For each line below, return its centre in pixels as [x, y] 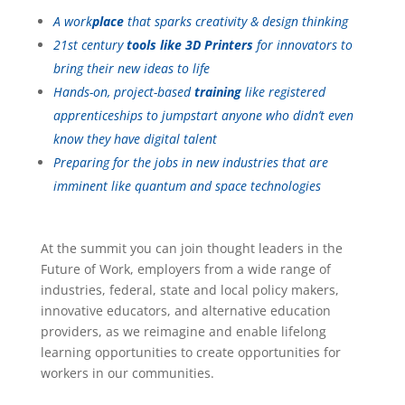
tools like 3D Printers [189, 45]
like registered [283, 92]
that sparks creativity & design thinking [235, 22]
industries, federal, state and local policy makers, [189, 290]
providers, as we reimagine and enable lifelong [183, 332]
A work [72, 22]
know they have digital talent [135, 139]
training [217, 92]
